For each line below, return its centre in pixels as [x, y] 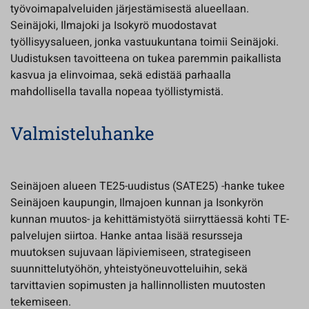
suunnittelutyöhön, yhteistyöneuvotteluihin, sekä [129, 269]
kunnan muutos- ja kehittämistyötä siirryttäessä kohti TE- [150, 219]
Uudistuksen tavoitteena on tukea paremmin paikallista [146, 59]
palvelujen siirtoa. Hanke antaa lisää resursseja [127, 236]
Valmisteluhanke [82, 133]
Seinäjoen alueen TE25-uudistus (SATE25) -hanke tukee [148, 186]
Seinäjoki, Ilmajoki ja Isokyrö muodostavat [113, 26]
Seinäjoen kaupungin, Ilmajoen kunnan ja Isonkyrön [137, 203]
